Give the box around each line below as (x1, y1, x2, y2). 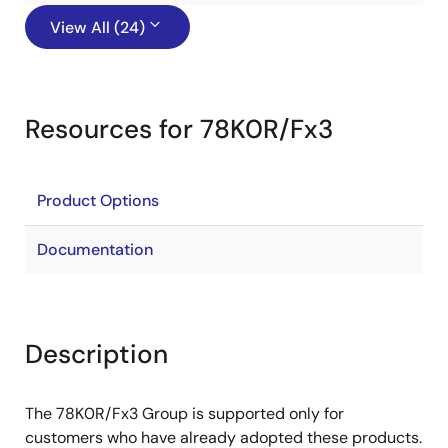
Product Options (37, 190, 159, 211)
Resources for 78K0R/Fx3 (25, 112, 333, 146)
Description (25, 337, 168, 371)
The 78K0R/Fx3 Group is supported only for (25, 403, 344, 424)
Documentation (37, 239, 153, 260)
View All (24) (50, 17, 145, 38)
